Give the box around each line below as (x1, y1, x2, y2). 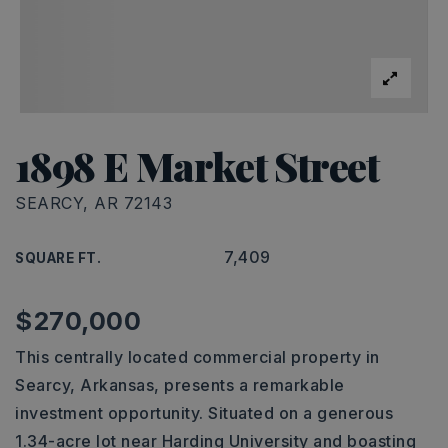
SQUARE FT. (15, 250, 101, 266)
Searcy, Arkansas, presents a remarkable (15, 375, 345, 395)
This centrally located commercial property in (15, 347, 380, 367)
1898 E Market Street (15, 139, 379, 192)
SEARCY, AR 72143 (15, 193, 172, 213)
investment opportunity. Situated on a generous (15, 403, 393, 423)
